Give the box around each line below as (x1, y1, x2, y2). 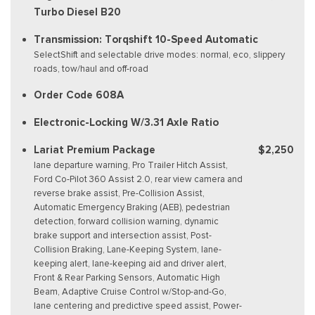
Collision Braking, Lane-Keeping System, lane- (34, 243, 221, 255)
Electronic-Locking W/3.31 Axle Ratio (34, 115, 219, 129)
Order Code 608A (34, 88, 124, 101)
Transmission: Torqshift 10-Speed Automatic (34, 32, 258, 46)
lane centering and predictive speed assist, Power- (34, 299, 242, 311)
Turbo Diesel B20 (34, 5, 121, 18)
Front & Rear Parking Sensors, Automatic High (34, 271, 220, 283)
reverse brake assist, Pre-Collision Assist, (34, 186, 205, 199)
